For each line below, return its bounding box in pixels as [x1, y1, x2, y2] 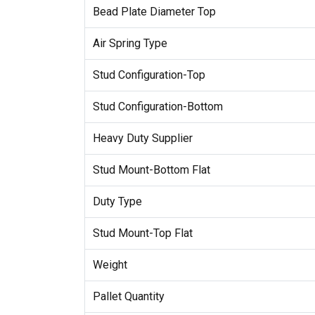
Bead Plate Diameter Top [92, 5, 216, 19]
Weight [92, 258, 127, 272]
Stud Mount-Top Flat [92, 226, 193, 240]
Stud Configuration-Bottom [92, 100, 223, 114]
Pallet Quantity [92, 290, 165, 304]
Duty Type [92, 195, 142, 209]
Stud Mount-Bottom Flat [92, 163, 210, 177]
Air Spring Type [92, 37, 167, 51]
